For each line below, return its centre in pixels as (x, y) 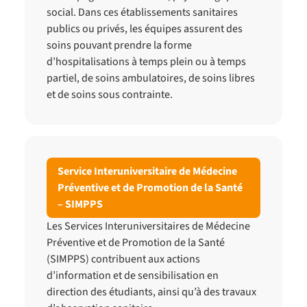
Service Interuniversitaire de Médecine (147, 171)
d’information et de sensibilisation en (133, 275)
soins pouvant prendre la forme (119, 45)
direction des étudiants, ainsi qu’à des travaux (151, 292)
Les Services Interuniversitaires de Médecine (148, 226)
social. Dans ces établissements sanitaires (142, 12)
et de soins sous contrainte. (110, 95)
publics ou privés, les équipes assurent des (145, 29)
